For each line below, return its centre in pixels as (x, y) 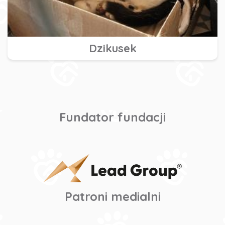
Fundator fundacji (113, 117)
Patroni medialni (113, 196)
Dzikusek (113, 48)
